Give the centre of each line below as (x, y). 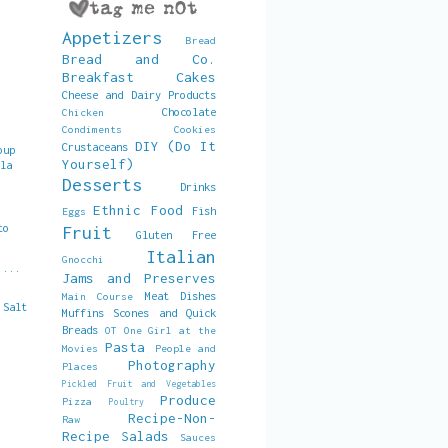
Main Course (98, 296)
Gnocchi (83, 259)
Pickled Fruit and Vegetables (139, 383)
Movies (80, 348)
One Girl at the (170, 330)
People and (185, 348)
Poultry (126, 401)
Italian (181, 256)
